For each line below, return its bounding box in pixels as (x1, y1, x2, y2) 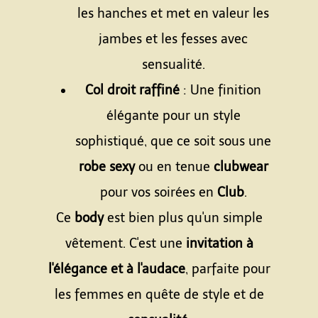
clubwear (213, 159, 268, 175)
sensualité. (141, 57, 205, 72)
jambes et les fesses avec (99, 31, 248, 47)
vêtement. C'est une (65, 236, 186, 251)
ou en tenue (134, 159, 214, 175)
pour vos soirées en (99, 185, 217, 200)
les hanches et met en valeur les (77, 6, 269, 21)
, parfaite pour (185, 261, 270, 277)
